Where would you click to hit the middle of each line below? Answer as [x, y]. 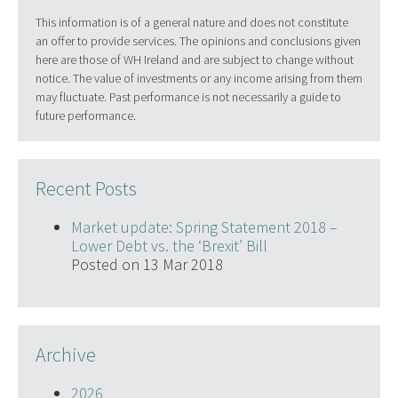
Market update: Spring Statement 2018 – [204, 227]
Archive [65, 355]
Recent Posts [86, 189]
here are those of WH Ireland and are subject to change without [194, 60]
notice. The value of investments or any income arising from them [199, 79]
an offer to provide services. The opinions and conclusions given [198, 41]
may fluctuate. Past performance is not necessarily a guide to [188, 97]
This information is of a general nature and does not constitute [191, 23]
